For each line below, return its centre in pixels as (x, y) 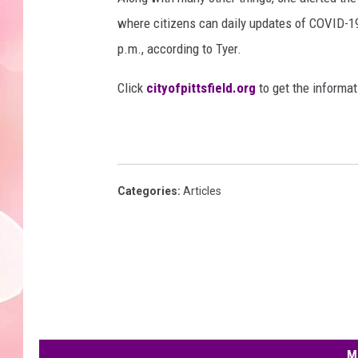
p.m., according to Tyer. (179, 49)
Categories (147, 191)
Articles (202, 191)
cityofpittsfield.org (201, 88)
